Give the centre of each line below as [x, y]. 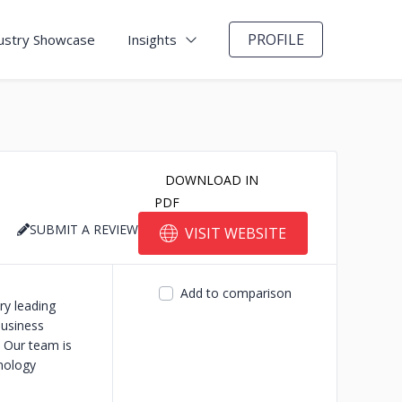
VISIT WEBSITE [236, 233]
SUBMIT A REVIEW [84, 229]
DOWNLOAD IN [212, 180]
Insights [152, 39]
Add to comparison [236, 293]
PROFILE [276, 39]
